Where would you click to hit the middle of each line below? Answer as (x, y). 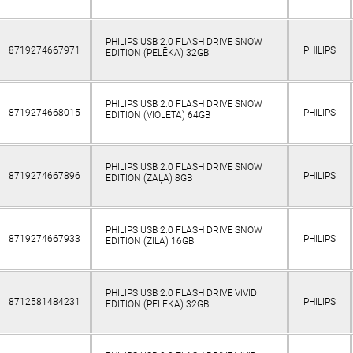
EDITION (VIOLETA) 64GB (158, 115)
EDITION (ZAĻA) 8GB (149, 178)
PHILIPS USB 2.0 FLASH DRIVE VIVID (181, 294)
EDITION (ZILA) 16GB (149, 242)
